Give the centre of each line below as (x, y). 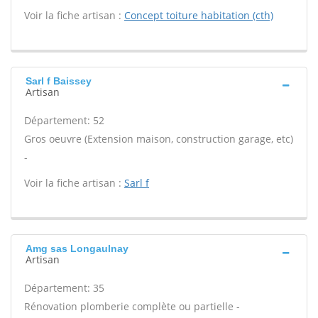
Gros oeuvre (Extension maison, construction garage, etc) (159, 139)
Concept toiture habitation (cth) (199, 15)
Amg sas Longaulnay (77, 248)
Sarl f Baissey (59, 81)
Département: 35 (64, 288)
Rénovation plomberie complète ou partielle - (132, 306)
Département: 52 (64, 120)
